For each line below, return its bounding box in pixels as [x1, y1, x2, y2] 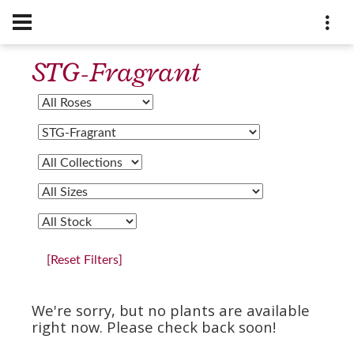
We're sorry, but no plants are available [32, 300, 310, 321]
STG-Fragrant [32, 54, 200, 91]
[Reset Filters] [47, 254, 122, 267]
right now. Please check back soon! [32, 317, 276, 337]
